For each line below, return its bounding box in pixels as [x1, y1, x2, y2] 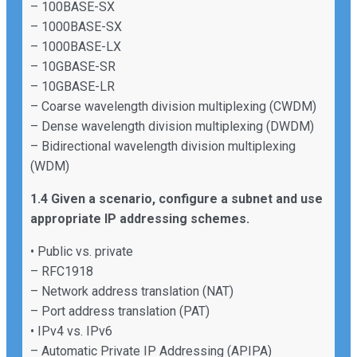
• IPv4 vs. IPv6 [30, 323, 112, 339]
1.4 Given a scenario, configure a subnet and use [30, 190, 323, 206]
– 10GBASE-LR [30, 78, 115, 94]
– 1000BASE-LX [30, 38, 121, 54]
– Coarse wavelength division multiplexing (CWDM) [30, 98, 316, 114]
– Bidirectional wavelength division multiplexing [30, 138, 296, 154]
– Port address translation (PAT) [30, 303, 210, 319]
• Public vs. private [30, 243, 133, 259]
